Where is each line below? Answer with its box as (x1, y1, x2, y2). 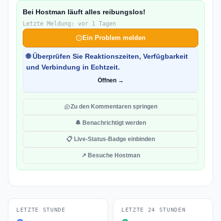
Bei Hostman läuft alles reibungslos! (23, 8, 146, 16)
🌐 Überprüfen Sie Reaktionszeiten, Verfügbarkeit (26, 52, 188, 60)
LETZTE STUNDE (16, 207, 66, 213)
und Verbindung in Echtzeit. (26, 63, 120, 71)
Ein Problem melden (82, 34, 146, 41)
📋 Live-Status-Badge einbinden (66, 136, 155, 143)
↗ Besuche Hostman (81, 152, 140, 159)
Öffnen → (97, 77, 124, 84)
